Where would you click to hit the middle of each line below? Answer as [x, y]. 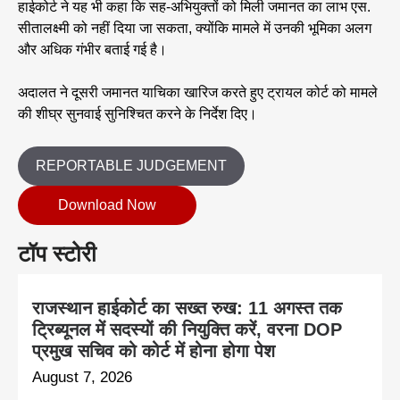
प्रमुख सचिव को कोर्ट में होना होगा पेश [154, 351]
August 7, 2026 [82, 378]
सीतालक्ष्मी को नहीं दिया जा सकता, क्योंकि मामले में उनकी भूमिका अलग [195, 29]
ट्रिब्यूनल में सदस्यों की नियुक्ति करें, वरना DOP [187, 330]
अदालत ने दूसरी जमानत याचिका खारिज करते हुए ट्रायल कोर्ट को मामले [198, 93]
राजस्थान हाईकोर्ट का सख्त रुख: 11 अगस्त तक [187, 308]
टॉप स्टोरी [57, 254]
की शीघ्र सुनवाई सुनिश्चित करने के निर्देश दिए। [137, 114]
